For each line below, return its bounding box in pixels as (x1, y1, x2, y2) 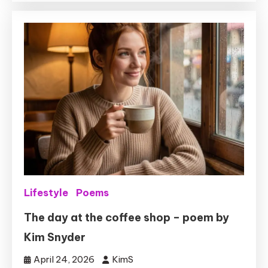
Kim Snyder (24, 230, 86, 245)
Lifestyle (24, 187, 69, 199)
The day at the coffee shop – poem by (24, 211, 230, 225)
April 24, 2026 (33, 254, 95, 266)
